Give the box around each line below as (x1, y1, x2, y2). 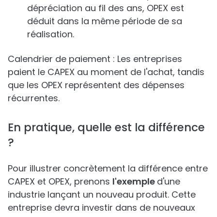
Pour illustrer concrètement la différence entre (8, 162, 208, 174)
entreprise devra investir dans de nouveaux (8, 201, 195, 214)
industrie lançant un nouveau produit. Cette (8, 188, 196, 201)
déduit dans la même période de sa (27, 15, 182, 27)
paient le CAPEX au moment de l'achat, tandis (8, 66, 204, 78)
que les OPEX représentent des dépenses (8, 79, 185, 91)
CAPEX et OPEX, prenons (8, 175, 112, 187)
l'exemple (112, 175, 157, 187)
